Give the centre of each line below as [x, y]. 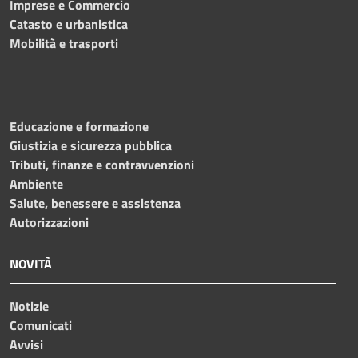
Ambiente [36, 183]
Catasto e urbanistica [69, 24]
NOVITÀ [31, 263]
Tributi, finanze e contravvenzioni [102, 164]
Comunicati [41, 325]
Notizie [29, 306]
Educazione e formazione [79, 126]
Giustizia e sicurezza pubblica [91, 145]
